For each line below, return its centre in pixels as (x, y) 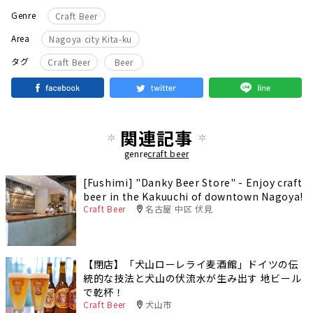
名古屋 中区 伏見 (179, 208)
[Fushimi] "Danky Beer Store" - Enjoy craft (193, 182)
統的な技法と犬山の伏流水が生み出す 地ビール (192, 278)
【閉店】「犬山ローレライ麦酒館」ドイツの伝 (191, 264)
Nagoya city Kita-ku (90, 38)
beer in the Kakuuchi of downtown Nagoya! (194, 196)
